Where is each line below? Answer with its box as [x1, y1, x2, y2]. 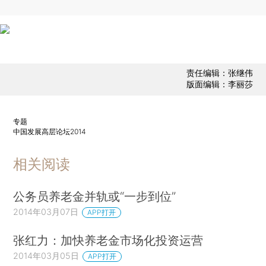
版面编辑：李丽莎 [186, 79, 253, 90]
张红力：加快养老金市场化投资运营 [13, 233, 204, 248]
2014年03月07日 [13, 206, 79, 217]
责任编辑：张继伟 [186, 68, 253, 78]
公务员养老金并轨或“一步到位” [13, 188, 176, 204]
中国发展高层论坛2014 [13, 126, 87, 136]
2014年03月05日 [13, 251, 80, 261]
